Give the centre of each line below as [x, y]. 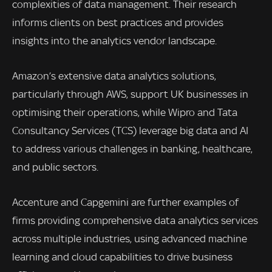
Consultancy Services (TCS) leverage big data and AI [130, 130]
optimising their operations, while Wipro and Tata [125, 112]
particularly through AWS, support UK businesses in [130, 94]
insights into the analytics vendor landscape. [114, 41]
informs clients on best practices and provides [118, 23]
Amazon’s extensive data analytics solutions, [114, 76]
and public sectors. [55, 167]
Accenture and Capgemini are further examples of [125, 202]
